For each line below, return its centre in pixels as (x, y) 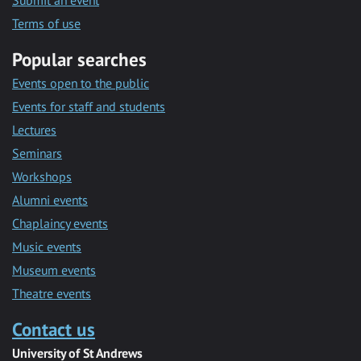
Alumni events (50, 200)
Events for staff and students (89, 107)
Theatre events (52, 294)
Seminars (37, 154)
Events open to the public (81, 83)
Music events (47, 247)
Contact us (54, 330)
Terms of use (46, 24)
